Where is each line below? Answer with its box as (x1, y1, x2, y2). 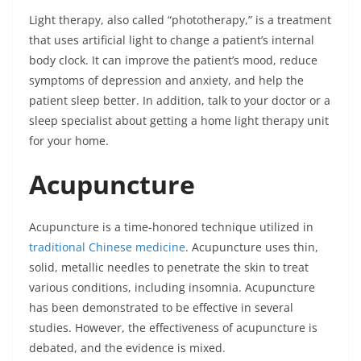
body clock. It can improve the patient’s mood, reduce (29, 52, 317, 68)
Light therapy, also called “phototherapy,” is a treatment (29, 12, 331, 27)
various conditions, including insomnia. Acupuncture (29, 280, 315, 295)
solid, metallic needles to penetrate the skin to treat (29, 259, 309, 275)
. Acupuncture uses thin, (185, 239, 318, 255)
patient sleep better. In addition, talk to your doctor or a (29, 93, 330, 108)
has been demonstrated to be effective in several (29, 300, 293, 315)
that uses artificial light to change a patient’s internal (29, 32, 314, 48)
